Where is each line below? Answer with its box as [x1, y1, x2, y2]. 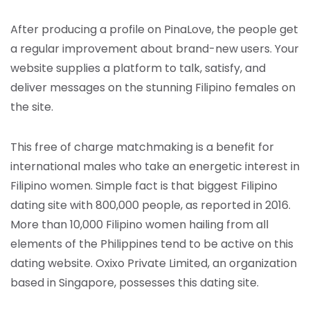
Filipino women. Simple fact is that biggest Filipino [10, 178, 277, 194]
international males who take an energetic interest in [10, 158, 300, 174]
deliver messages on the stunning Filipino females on [10, 80, 295, 95]
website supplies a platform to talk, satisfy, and [10, 60, 266, 76]
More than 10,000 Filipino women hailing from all [10, 217, 268, 232]
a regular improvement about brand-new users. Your [10, 41, 299, 57]
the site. [10, 99, 53, 115]
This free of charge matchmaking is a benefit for [10, 139, 274, 155]
